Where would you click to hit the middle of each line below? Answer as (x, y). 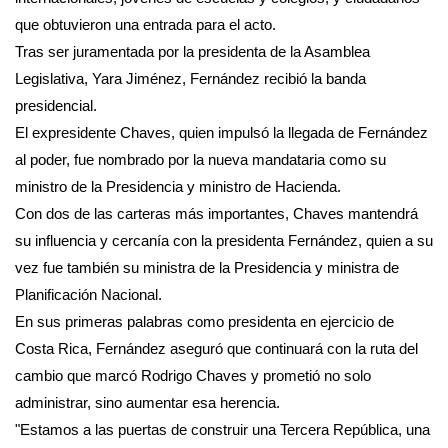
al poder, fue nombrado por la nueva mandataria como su (200, 159)
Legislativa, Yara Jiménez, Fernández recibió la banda (190, 78)
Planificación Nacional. (88, 294)
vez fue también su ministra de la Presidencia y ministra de (207, 267)
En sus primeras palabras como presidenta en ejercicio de (204, 321)
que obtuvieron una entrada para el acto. (145, 24)
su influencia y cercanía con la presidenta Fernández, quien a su (224, 240)
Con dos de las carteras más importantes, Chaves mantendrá (216, 213)
